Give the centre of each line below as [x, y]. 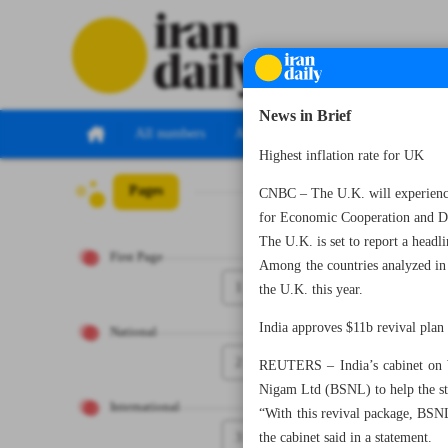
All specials [267, 134]
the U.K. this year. [311, 290]
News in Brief [305, 117]
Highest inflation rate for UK [342, 156]
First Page [136, 257]
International [145, 407]
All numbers [170, 134]
